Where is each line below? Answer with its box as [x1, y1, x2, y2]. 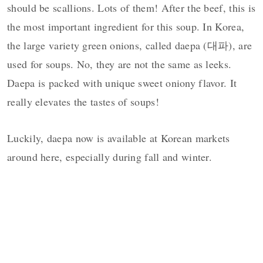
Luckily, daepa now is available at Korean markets [7, 131, 230, 146]
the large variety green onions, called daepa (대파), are [7, 38, 252, 53]
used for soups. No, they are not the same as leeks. [7, 57, 232, 72]
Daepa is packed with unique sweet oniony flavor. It [7, 76, 237, 90]
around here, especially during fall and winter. [7, 150, 213, 164]
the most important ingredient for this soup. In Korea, [7, 19, 245, 34]
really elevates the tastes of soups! [7, 95, 159, 109]
